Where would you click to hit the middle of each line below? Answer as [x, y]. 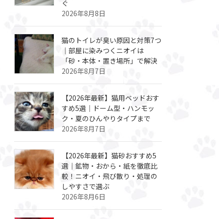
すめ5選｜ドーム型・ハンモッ [108, 108]
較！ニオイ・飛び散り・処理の [110, 176]
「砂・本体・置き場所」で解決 [110, 60]
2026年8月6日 [84, 196]
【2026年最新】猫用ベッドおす [111, 98]
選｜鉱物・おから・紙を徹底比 [110, 165]
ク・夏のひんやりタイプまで [106, 118]
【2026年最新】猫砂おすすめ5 [109, 155]
